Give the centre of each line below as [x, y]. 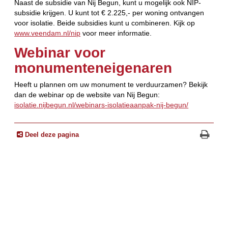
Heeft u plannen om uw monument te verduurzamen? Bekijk [111, 84]
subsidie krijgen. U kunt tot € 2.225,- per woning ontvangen [109, 12]
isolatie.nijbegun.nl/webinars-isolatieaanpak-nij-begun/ [102, 105]
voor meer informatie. [116, 33]
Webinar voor [60, 52]
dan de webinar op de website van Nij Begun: [87, 94]
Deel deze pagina [52, 135]
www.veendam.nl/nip [48, 33]
